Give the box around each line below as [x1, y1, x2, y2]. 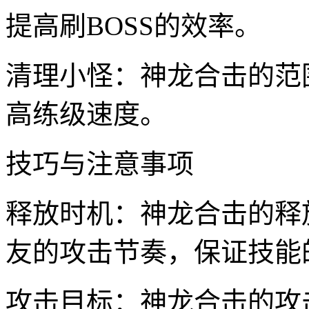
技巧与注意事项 [6, 148, 194, 179]
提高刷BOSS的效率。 [6, 10, 261, 41]
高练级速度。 [6, 99, 167, 129]
